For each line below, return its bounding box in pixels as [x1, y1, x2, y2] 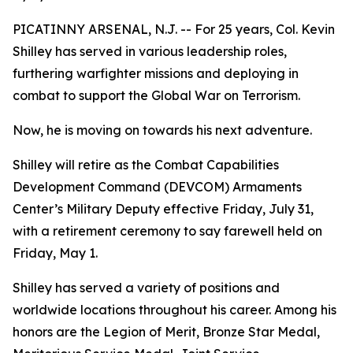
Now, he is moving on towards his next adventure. [13, 122, 312, 138]
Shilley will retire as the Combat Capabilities [13, 157, 279, 173]
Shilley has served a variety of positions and [13, 280, 280, 295]
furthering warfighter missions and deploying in [13, 65, 299, 81]
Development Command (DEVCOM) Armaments [13, 179, 302, 195]
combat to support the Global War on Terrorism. [13, 87, 300, 103]
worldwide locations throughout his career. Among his [13, 302, 336, 318]
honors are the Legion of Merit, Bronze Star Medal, [13, 324, 320, 340]
